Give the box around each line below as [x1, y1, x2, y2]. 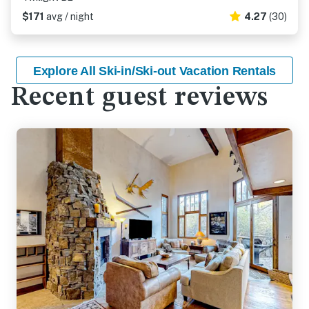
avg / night [46, 11, 94, 22]
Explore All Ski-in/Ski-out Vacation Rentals [32, 64, 277, 78]
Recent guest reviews [11, 85, 268, 111]
